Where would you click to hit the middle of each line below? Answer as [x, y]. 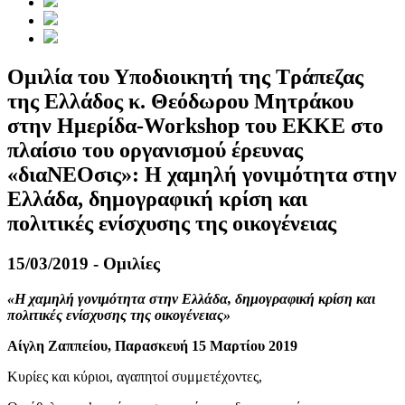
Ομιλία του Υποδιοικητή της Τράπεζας [185, 77]
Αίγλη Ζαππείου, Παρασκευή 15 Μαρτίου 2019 [152, 345]
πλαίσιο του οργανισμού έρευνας [155, 151]
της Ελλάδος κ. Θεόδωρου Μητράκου [180, 102]
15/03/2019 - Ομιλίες [84, 264]
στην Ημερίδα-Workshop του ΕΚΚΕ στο [195, 126]
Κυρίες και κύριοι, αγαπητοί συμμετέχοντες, [135, 376]
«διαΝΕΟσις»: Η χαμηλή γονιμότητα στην [202, 175]
